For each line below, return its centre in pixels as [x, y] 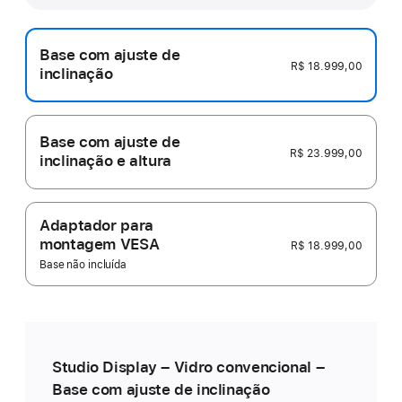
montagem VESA [100, 244]
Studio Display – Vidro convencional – [188, 367]
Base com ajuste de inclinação [161, 389]
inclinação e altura [105, 161]
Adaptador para [96, 225]
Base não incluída [83, 264]
